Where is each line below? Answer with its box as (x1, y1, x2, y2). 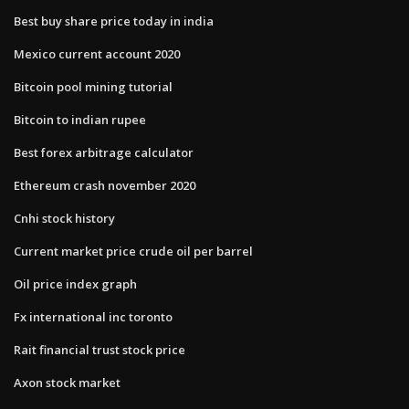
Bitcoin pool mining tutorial (14, 78, 173, 95)
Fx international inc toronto (14, 308, 173, 325)
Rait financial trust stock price (14, 341, 185, 358)
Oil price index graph (14, 275, 137, 292)
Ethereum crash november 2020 (14, 176, 195, 194)
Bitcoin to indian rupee (14, 110, 146, 128)
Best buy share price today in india (14, 12, 214, 29)
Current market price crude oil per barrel (14, 242, 253, 259)
